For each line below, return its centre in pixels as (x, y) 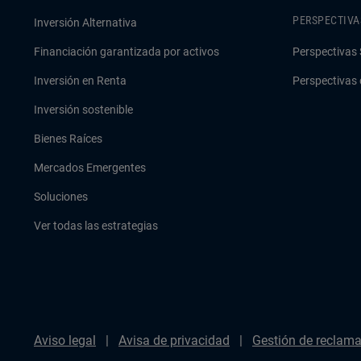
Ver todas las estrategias (96, 226)
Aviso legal (65, 340)
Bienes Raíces (68, 139)
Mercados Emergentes (90, 168)
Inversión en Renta (80, 81)
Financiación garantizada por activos (127, 52)
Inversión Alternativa (85, 23)
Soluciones (61, 197)
